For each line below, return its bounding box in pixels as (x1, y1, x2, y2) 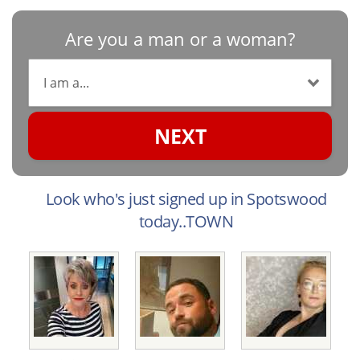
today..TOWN (138, 211, 234, 233)
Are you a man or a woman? (65, 27, 295, 51)
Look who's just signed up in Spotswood (45, 188, 327, 211)
